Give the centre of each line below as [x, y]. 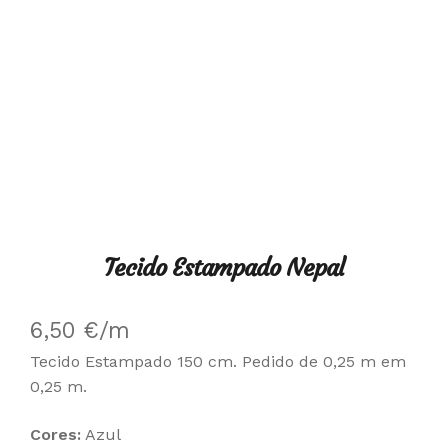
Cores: [55, 434]
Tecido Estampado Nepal [224, 267]
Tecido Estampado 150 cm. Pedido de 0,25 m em [218, 361]
